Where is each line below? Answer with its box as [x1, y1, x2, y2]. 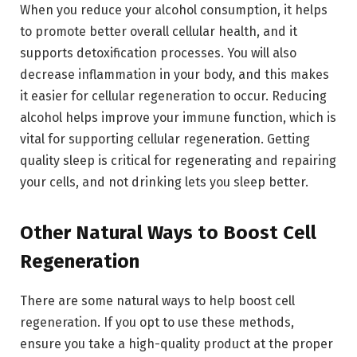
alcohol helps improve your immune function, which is [20, 110, 336, 125]
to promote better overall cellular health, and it [20, 24, 297, 39]
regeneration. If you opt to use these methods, [20, 315, 294, 331]
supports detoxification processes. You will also [20, 45, 296, 61]
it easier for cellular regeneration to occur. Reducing [20, 88, 327, 104]
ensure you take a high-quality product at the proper [20, 336, 333, 352]
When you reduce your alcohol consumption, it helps [20, 2, 328, 18]
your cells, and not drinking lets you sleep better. [20, 175, 308, 190]
